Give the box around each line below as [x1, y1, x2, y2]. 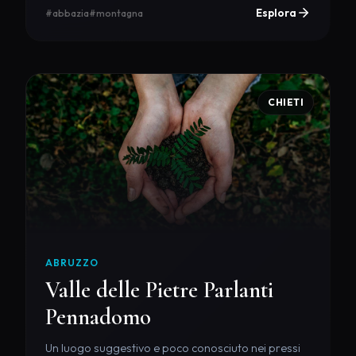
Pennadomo [45, 302, 151, 331]
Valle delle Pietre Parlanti [45, 275, 273, 304]
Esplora [256, 5, 296, 20]
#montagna [89, 6, 143, 19]
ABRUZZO [45, 256, 99, 269]
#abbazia [45, 6, 89, 19]
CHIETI [268, 96, 304, 109]
